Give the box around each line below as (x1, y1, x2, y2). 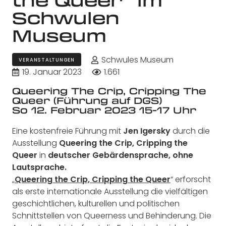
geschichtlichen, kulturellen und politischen (12, 197, 180, 209)
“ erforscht (171, 173, 211, 185)
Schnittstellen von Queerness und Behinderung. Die (12, 209, 211, 221)
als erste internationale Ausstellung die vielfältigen (12, 185, 208, 197)
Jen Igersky (123, 125, 173, 137)
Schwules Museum (101, 54, 174, 66)
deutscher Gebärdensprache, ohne (48, 149, 193, 161)
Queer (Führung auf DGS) (12, 94, 162, 107)
